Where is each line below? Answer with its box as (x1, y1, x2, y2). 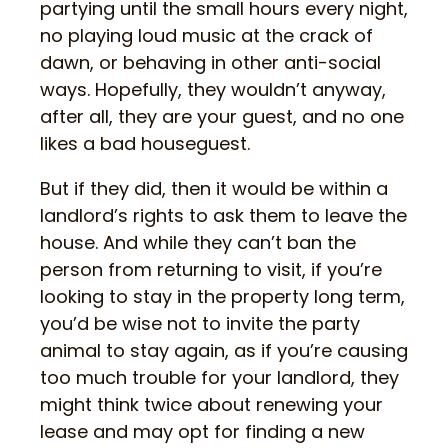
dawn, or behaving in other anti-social (40, 50, 381, 76)
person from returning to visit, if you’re (40, 257, 382, 283)
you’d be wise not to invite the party (40, 311, 360, 337)
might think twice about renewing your (40, 392, 383, 418)
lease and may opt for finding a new (40, 419, 365, 445)
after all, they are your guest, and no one (40, 104, 404, 130)
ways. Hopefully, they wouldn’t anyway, (40, 77, 386, 103)
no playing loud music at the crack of (40, 23, 373, 49)
